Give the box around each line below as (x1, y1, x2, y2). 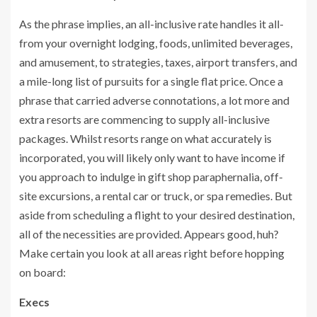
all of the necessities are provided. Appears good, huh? (19, 226, 279, 241)
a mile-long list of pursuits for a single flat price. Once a (19, 74, 283, 88)
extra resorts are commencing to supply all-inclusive (19, 112, 270, 126)
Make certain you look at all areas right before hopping (19, 246, 284, 260)
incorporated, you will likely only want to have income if (19, 150, 285, 164)
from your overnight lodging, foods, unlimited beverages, (19, 35, 292, 50)
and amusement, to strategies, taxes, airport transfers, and (19, 54, 297, 69)
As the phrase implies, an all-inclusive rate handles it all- (19, 16, 284, 30)
